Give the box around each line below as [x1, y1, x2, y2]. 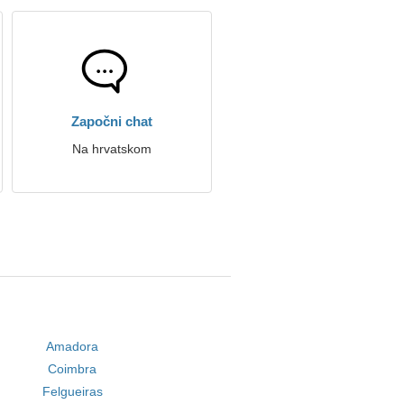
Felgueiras [41, 384, 103, 399]
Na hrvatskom [72, 142, 151, 156]
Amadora [46, 339, 99, 353]
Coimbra [48, 362, 97, 376]
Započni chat [71, 114, 152, 129]
